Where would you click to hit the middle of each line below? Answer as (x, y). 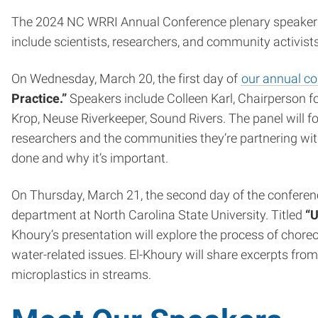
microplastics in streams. (81, 274)
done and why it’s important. (90, 158)
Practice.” (39, 98)
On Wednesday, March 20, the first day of (126, 78)
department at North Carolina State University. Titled (158, 215)
